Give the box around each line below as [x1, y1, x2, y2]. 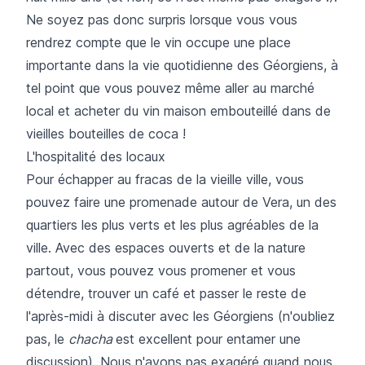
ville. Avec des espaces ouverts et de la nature [26, 239, 306, 256]
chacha [68, 330, 116, 347]
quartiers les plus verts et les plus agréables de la [26, 216, 319, 233]
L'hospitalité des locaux [26, 147, 165, 165]
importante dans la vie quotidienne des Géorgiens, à [26, 56, 338, 73]
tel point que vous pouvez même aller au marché [26, 79, 314, 96]
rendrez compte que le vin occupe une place [26, 33, 291, 51]
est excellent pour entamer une [116, 330, 301, 347]
